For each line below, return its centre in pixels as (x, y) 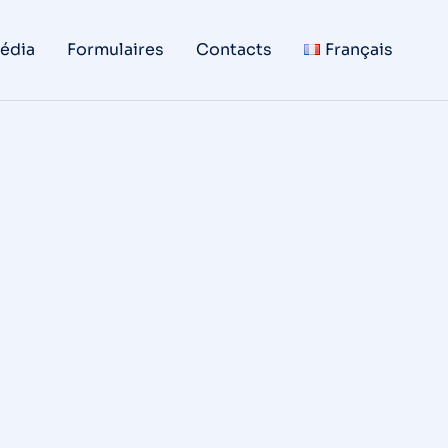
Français (359, 49)
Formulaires (116, 49)
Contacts (234, 49)
